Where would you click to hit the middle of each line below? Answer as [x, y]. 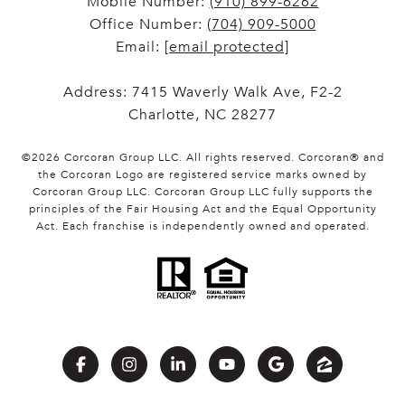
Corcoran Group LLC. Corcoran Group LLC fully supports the [202, 192]
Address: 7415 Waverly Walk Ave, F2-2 [202, 93]
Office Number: [148, 25]
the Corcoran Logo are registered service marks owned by [202, 175]
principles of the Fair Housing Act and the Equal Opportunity [202, 209]
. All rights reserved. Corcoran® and [281, 158]
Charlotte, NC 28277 [202, 115]
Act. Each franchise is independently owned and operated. [202, 226]
